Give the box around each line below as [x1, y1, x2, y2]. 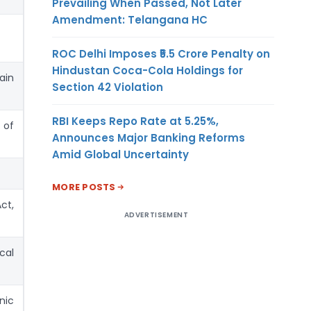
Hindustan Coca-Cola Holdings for [52, 62, 243, 78]
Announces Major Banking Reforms [52, 130, 245, 145]
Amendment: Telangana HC [52, 12, 208, 27]
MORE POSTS [52, 180, 116, 194]
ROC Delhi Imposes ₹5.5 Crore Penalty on [52, 46, 270, 61]
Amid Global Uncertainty [52, 146, 189, 162]
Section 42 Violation [52, 79, 163, 94]
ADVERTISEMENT [124, 209, 189, 220]
